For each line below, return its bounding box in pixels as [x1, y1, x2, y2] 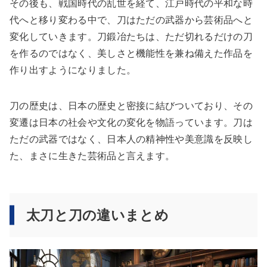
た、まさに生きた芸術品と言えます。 [10, 150, 175, 161]
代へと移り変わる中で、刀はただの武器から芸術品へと [10, 14, 253, 25]
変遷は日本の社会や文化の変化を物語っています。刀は [10, 117, 253, 128]
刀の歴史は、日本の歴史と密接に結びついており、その [10, 100, 253, 111]
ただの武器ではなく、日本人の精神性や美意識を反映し [10, 133, 253, 144]
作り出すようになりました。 [10, 64, 136, 75]
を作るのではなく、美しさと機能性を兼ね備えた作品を [10, 48, 253, 58]
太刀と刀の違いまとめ [26, 207, 169, 223]
